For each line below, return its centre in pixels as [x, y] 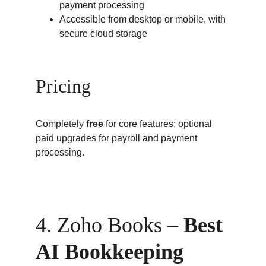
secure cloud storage [103, 34]
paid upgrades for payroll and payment [118, 138]
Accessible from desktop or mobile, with [144, 19]
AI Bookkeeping [112, 252]
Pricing [63, 86]
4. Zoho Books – [110, 225]
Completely [61, 124]
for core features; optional [159, 124]
